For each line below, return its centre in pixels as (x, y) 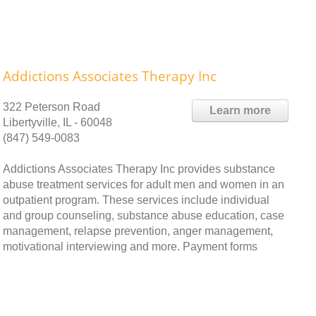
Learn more (240, 111)
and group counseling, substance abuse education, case (144, 216)
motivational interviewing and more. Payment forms (130, 247)
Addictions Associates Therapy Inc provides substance (139, 169)
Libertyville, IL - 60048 (57, 123)
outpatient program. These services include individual (136, 200)
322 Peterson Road (51, 107)
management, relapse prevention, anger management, (138, 231)
